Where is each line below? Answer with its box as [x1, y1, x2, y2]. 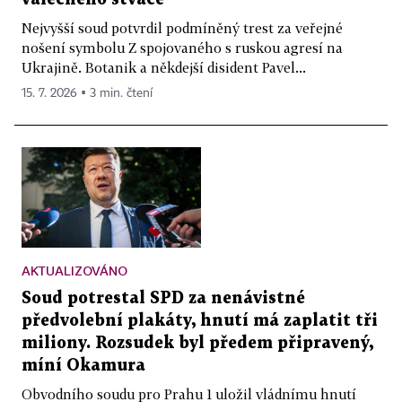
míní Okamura [22, 358, 145, 374]
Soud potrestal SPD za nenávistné [22, 291, 305, 307]
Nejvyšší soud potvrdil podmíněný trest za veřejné [22, 19, 343, 36]
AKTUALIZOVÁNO [22, 263, 127, 279]
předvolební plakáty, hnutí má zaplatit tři [22, 313, 378, 329]
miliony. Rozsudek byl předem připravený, [22, 336, 373, 352]
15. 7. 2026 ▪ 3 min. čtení [22, 86, 153, 100]
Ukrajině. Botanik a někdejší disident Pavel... [22, 58, 306, 75]
